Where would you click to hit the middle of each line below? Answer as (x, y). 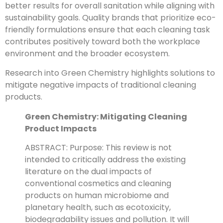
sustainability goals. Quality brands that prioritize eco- (111, 18)
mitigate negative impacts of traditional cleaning (101, 85)
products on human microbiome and (97, 196)
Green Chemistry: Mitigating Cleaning (106, 116)
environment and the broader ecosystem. (87, 54)
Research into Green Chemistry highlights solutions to (110, 73)
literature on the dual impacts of (88, 172)
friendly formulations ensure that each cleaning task (108, 30)
